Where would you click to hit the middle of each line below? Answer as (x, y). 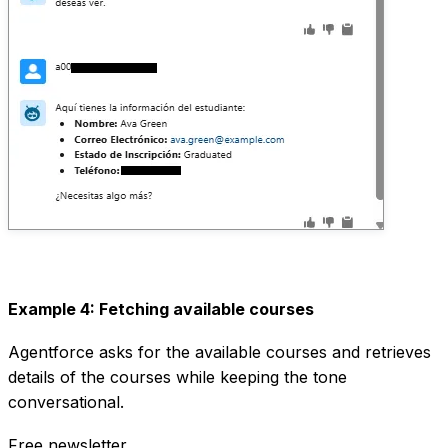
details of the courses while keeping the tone (177, 376)
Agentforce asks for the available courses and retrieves (219, 351)
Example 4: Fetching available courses (161, 308)
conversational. (66, 401)
